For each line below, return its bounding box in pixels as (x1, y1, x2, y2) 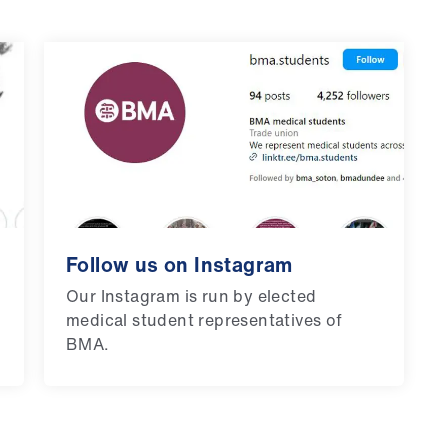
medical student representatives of (66, 308, 343, 333)
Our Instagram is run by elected (66, 284, 317, 309)
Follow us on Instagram (66, 250, 293, 280)
